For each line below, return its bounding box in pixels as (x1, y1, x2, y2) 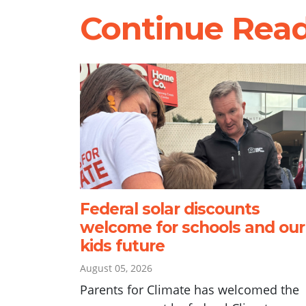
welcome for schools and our (80, 217, 305, 237)
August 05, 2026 (80, 261, 152, 275)
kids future (80, 236, 165, 255)
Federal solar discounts (80, 199, 260, 219)
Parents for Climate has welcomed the (80, 281, 299, 298)
